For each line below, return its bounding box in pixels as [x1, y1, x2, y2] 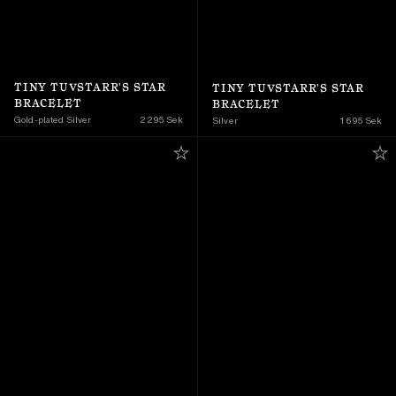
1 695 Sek [339, 115, 382, 126]
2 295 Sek [140, 114, 183, 125]
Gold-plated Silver [14, 114, 92, 125]
